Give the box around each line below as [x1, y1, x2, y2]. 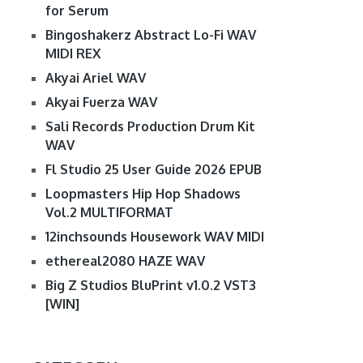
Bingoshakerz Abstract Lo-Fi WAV [45, 27, 256, 44]
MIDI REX [45, 45, 100, 62]
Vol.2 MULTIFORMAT [45, 204, 173, 221]
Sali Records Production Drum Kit [45, 118, 255, 135]
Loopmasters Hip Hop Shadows [45, 186, 241, 203]
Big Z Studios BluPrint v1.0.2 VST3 [45, 277, 256, 294]
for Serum [45, 2, 109, 19]
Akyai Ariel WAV [45, 70, 146, 87]
